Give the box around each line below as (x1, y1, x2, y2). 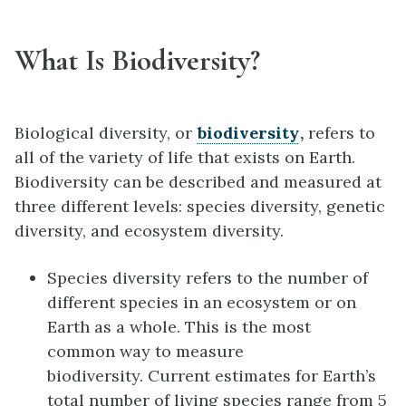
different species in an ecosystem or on (47, 292, 356, 314)
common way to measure (47, 341, 244, 362)
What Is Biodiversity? (14, 43, 260, 79)
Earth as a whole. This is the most (47, 316, 311, 338)
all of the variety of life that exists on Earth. (14, 146, 355, 168)
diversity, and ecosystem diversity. (14, 219, 284, 241)
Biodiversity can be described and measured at (14, 170, 382, 192)
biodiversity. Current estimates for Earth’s (47, 365, 376, 387)
